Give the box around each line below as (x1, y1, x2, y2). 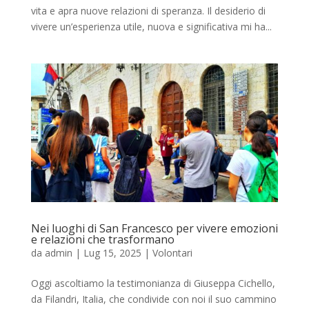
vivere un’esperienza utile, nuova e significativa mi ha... (30, 19, 272, 33)
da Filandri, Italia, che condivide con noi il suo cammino (30, 292, 277, 306)
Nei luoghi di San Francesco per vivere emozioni (30, 221, 278, 237)
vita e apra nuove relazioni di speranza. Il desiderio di (30, 3, 266, 17)
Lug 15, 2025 (83, 246, 141, 260)
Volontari (152, 246, 192, 260)
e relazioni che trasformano (30, 232, 175, 248)
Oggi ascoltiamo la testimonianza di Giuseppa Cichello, (30, 277, 275, 290)
